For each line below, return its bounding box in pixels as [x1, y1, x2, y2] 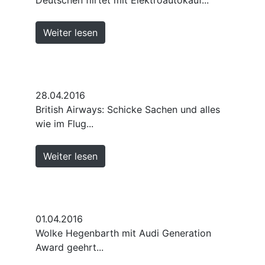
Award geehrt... [35, 241, 104, 253]
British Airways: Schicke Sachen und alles [35, 103, 220, 115]
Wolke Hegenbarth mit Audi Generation [35, 227, 211, 239]
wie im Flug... [35, 117, 93, 130]
